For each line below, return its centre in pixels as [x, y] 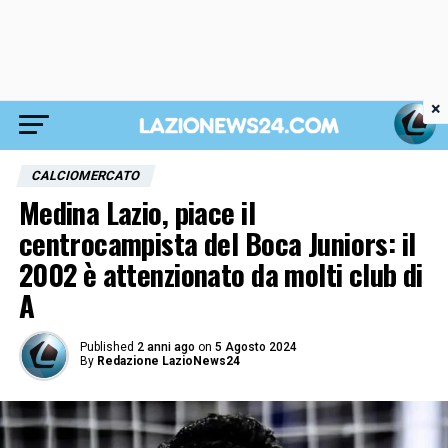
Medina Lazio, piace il [136, 212]
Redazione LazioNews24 [168, 361]
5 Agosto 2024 [255, 347]
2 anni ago [165, 347]
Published [106, 347]
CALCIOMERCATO [85, 175]
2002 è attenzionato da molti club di [220, 274]
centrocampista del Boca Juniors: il [217, 243]
